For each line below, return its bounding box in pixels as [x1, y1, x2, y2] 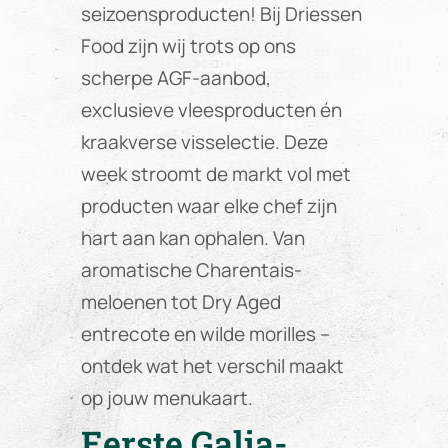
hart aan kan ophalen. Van [80, 225, 305, 252]
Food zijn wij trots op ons [80, 33, 296, 60]
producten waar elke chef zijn [80, 193, 337, 220]
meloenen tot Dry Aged [80, 289, 281, 316]
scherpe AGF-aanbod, [80, 65, 271, 92]
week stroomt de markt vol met [80, 161, 351, 188]
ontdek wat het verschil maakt [80, 353, 344, 380]
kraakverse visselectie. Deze [80, 129, 328, 156]
